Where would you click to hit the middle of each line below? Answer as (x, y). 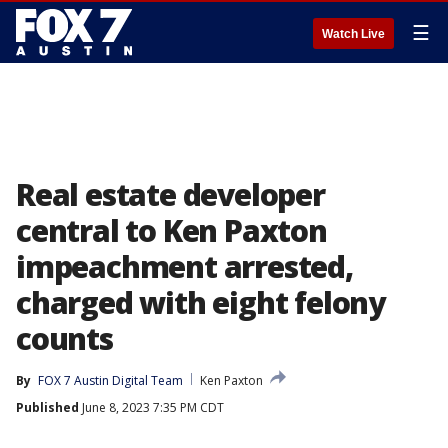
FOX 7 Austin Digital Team (110, 380)
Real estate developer (170, 194)
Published (47, 407)
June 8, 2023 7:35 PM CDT (151, 407)
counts (64, 338)
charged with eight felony (200, 302)
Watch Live (353, 34)
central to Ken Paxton (171, 230)
